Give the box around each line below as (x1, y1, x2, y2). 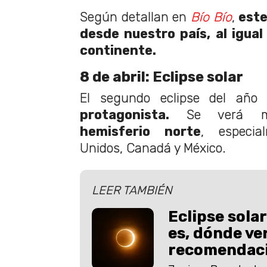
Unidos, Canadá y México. (80, 140, 226, 156)
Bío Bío (190, 9, 232, 24)
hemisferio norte (80, 123, 201, 139)
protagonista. (80, 107, 169, 122)
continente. (80, 42, 156, 58)
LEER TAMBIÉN (92, 182, 172, 197)
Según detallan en (80, 9, 191, 24)
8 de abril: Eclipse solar (80, 68, 243, 85)
